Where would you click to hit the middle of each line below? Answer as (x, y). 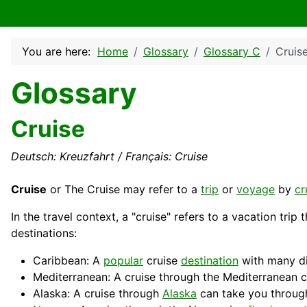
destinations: (44, 233)
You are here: (60, 52)
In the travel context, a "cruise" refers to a (121, 217)
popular (123, 261)
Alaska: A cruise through (98, 294)
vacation (254, 217)
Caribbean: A (68, 261)
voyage (256, 189)
